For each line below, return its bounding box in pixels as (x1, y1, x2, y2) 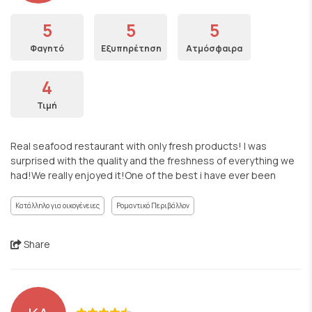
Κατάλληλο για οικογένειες (15, 201, 100, 210)
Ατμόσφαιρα (186, 42, 242, 54)
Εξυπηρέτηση (101, 42, 162, 54)
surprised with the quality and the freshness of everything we (10, 154, 295, 167)
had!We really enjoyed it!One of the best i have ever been (10, 169, 276, 182)
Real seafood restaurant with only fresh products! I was (10, 139, 267, 153)
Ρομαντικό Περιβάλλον (116, 201, 189, 210)
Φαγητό (30, 42, 64, 54)
